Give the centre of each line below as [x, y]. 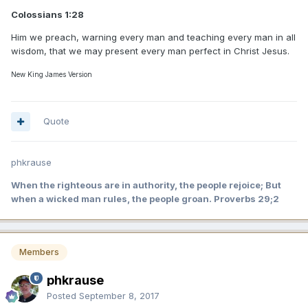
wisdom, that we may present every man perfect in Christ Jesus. [150, 51]
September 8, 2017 [119, 295]
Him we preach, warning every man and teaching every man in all [153, 37]
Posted [63, 295]
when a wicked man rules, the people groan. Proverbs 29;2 [145, 199]
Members [39, 252]
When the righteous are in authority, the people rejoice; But [146, 185]
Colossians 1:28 [47, 15]
